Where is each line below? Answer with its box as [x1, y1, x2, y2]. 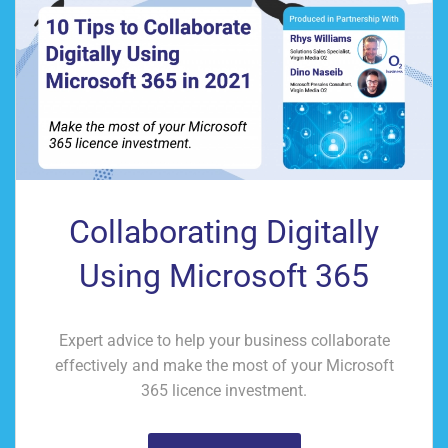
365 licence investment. [141, 380, 307, 400]
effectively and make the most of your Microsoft [54, 355, 394, 375]
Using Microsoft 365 [79, 256, 369, 295]
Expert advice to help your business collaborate [58, 330, 390, 350]
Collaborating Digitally [69, 212, 379, 251]
